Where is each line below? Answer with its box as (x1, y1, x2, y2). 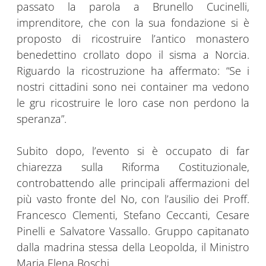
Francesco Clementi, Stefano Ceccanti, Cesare (17, 208, 249, 223)
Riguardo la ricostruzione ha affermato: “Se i (17, 64, 249, 78)
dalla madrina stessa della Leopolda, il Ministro (17, 240, 249, 255)
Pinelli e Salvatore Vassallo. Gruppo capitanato (17, 224, 249, 239)
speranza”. (17, 112, 66, 126)
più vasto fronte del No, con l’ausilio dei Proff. (17, 192, 249, 207)
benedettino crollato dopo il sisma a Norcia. (17, 47, 249, 62)
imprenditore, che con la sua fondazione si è (17, 15, 249, 30)
